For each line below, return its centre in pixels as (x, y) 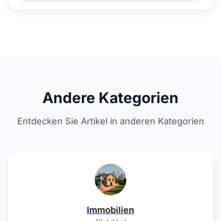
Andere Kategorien (110, 98)
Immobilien (110, 210)
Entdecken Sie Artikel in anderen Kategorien (110, 121)
